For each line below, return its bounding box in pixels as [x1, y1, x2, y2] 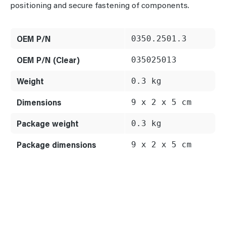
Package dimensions [17, 139, 96, 150]
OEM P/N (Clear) [17, 54, 80, 66]
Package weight [17, 118, 79, 129]
